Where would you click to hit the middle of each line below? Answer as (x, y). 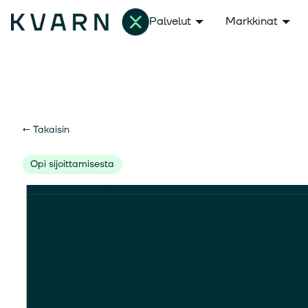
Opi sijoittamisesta (72, 164)
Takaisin (51, 130)
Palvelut (170, 21)
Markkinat (251, 21)
